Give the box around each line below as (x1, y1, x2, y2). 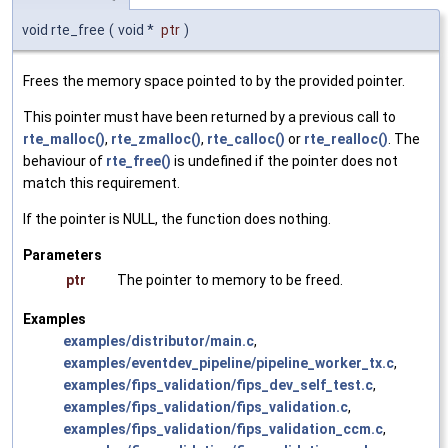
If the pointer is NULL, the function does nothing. (23, 211, 331, 228)
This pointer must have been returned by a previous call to (23, 109, 396, 126)
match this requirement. (23, 175, 180, 192)
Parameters (23, 247, 102, 264)
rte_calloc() (207, 131, 285, 148)
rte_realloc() (304, 131, 388, 148)
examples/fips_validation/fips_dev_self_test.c (63, 377, 373, 394)
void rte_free (22, 22, 105, 39)
